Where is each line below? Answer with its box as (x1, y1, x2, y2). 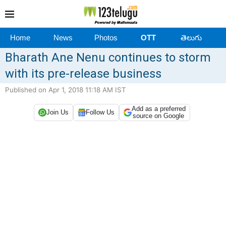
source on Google (133, 111, 184, 120)
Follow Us (85, 108, 115, 117)
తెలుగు (180, 33, 202, 42)
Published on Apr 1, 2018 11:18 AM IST (5, 85, 126, 94)
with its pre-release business (5, 66, 161, 81)
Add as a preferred (131, 104, 186, 112)
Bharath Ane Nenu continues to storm (5, 50, 211, 65)
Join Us (46, 108, 69, 117)
